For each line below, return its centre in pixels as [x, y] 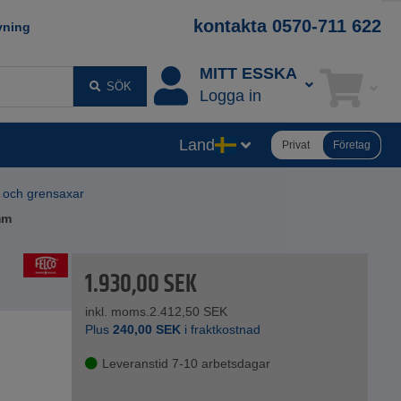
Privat [296, 145]
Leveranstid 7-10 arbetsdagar [187, 364]
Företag [352, 145]
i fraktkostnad [221, 330]
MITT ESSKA [248, 74]
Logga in [230, 96]
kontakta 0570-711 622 [287, 26]
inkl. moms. [118, 312]
